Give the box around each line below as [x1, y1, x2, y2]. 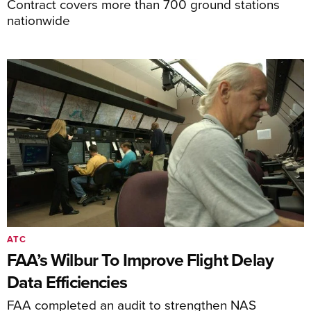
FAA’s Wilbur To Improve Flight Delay [7, 246, 274, 272]
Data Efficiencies [7, 269, 127, 294]
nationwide [7, 10, 70, 30]
